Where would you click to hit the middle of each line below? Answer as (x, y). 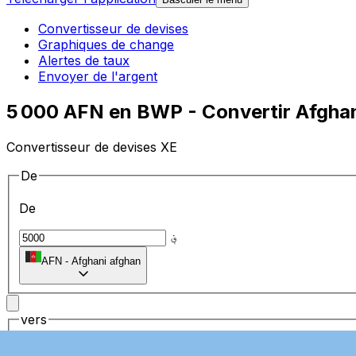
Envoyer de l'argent (98, 77)
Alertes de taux (84, 61)
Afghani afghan (106, 261)
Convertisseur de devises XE (92, 147)
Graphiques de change (106, 45)
